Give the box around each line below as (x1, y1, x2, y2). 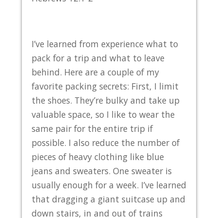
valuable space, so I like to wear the (31, 108, 175, 120)
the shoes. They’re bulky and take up (31, 94, 180, 106)
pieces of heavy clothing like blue (31, 150, 164, 163)
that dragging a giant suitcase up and (31, 193, 185, 205)
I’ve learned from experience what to (31, 37, 178, 50)
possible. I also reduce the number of (31, 136, 180, 148)
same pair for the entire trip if (31, 122, 153, 134)
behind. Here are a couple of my (31, 66, 159, 78)
